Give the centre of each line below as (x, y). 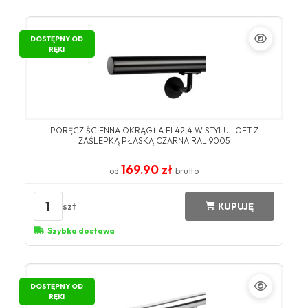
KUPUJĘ (236, 206)
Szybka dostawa (81, 231)
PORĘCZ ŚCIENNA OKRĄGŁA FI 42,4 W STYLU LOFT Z (154, 131)
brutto (187, 171)
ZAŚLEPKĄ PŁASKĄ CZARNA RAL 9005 (154, 141)
